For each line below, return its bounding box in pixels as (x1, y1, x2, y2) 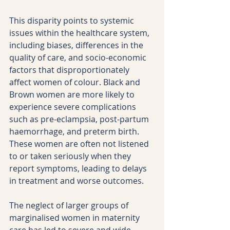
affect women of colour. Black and (9, 76, 142, 88)
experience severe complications (9, 101, 138, 112)
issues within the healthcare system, (9, 27, 151, 39)
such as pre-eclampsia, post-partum (9, 113, 151, 125)
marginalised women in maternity (9, 212, 142, 223)
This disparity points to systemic (9, 14, 136, 26)
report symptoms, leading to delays (9, 162, 149, 174)
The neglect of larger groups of (9, 199, 130, 211)
